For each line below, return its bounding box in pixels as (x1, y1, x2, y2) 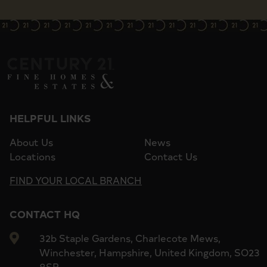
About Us (10, 135, 53, 148)
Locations (10, 149, 55, 163)
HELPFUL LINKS (10, 110, 91, 125)
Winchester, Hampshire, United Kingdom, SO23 (39, 245, 260, 259)
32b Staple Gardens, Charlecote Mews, (39, 231, 221, 244)
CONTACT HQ (10, 206, 80, 221)
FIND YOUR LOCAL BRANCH (10, 173, 142, 187)
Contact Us (144, 149, 197, 163)
